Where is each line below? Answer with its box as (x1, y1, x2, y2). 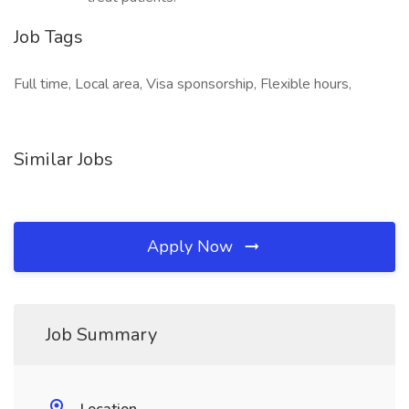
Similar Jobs (14, 147, 113, 172)
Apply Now (147, 236, 237, 257)
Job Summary (46, 322, 157, 347)
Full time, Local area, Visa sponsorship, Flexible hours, (14, 74, 351, 94)
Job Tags (14, 25, 83, 49)
